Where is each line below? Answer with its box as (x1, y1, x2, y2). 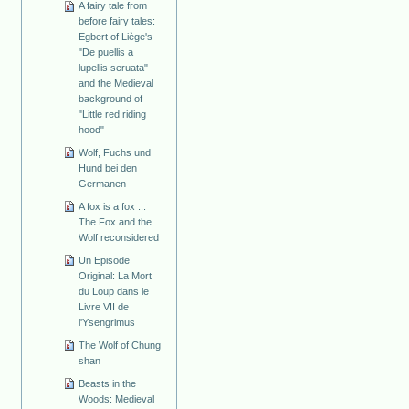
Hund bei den (79, 162, 138, 173)
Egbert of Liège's (79, 30, 153, 42)
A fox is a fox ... (79, 200, 147, 212)
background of (79, 92, 143, 104)
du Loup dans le (79, 285, 150, 297)
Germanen (79, 177, 127, 189)
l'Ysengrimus (79, 316, 136, 328)
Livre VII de (79, 300, 130, 312)
